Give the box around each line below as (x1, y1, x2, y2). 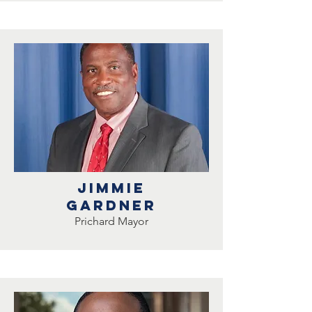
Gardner (66, 196, 157, 214)
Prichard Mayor (75, 214, 148, 228)
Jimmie (77, 179, 146, 196)
